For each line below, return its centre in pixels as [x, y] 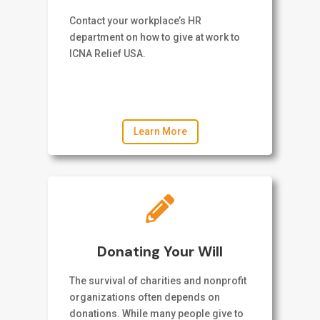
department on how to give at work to [155, 37]
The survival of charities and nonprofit [158, 281]
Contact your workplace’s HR [136, 20]
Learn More [160, 131]
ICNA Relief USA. [108, 53]
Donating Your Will [160, 252]
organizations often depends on [145, 297]
